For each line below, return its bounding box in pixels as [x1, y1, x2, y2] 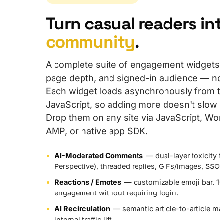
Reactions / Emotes [55, 178, 121, 186]
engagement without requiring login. [55, 189, 178, 197]
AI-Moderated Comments [55, 151, 143, 160]
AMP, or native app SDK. [46, 126, 148, 136]
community [46, 31, 135, 53]
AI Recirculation [55, 204, 110, 213]
